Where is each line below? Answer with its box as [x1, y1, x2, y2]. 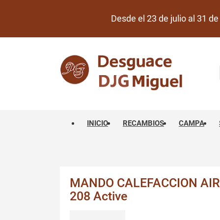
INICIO [87, 119, 108, 128]
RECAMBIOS [123, 119, 164, 128]
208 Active [70, 189, 127, 203]
